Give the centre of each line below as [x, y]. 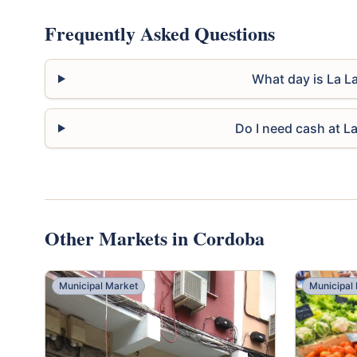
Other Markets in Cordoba [155, 237]
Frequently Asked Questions [160, 33]
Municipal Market [98, 285]
